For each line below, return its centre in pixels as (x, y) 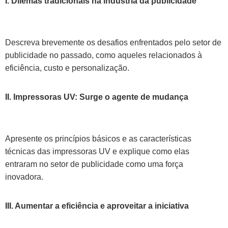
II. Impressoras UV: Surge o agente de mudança (97, 97)
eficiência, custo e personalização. (67, 68)
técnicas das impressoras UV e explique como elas (97, 151)
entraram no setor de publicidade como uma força (94, 164)
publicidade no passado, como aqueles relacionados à (104, 55)
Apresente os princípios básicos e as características (98, 139)
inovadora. (24, 177)
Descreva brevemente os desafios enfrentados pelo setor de (113, 42)
